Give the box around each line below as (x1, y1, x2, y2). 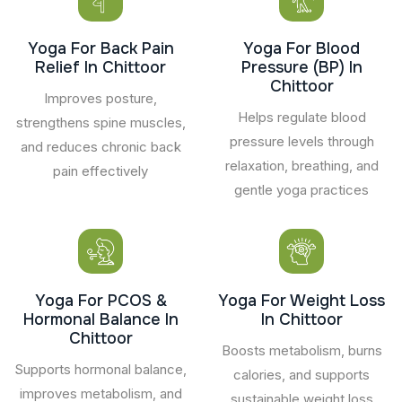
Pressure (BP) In (240, 57, 363, 77)
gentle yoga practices (234, 180, 369, 198)
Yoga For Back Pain (27, 38, 174, 58)
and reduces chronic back (20, 137, 181, 155)
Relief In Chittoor (35, 57, 166, 77)
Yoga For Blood (243, 38, 360, 58)
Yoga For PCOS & (34, 290, 167, 310)
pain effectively (53, 162, 148, 179)
